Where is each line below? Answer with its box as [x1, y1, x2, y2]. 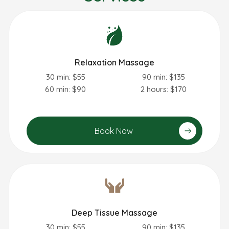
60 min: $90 [45, 84, 86, 94]
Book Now [94, 125, 133, 136]
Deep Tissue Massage [72, 207, 157, 218]
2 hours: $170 [141, 84, 187, 94]
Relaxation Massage [75, 57, 154, 67]
